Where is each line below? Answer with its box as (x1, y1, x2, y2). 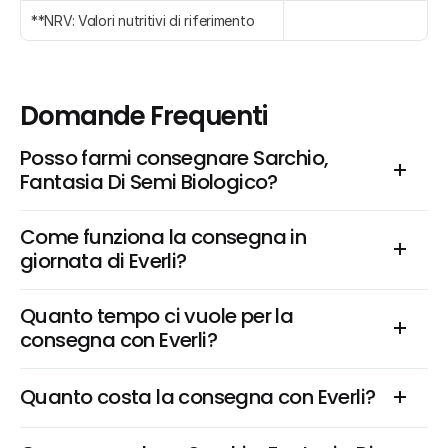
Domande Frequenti (20, 98, 268, 134)
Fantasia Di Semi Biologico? (20, 168, 278, 196)
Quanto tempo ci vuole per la (20, 302, 294, 330)
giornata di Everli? (20, 247, 187, 275)
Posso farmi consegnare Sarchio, (20, 144, 329, 172)
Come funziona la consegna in (20, 223, 307, 251)
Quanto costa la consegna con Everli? (20, 383, 376, 411)
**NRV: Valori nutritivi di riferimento (31, 12, 255, 29)
